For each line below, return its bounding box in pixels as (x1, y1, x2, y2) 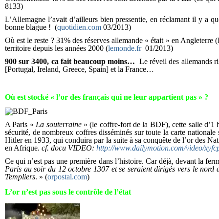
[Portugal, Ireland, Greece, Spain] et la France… (5, 65, 154, 73)
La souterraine (36, 120, 82, 129)
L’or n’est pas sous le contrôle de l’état (5, 188, 131, 196)
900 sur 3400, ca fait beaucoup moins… (5, 57, 139, 66)
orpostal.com (47, 173, 87, 181)
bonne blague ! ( (5, 23, 57, 31)
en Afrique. (5, 144, 42, 153)
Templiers (5, 173, 35, 181)
